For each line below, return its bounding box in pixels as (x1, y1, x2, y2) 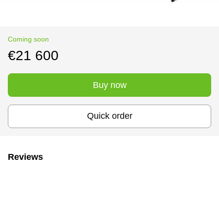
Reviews (8, 152, 43, 162)
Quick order (87, 111, 132, 121)
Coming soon (8, 35, 49, 43)
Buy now (92, 80, 127, 90)
